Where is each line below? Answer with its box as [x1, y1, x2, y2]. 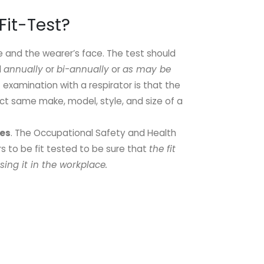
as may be [122, 63, 171, 75]
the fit [148, 143, 176, 155]
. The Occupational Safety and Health [10, 127, 176, 139]
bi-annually [56, 63, 109, 75]
